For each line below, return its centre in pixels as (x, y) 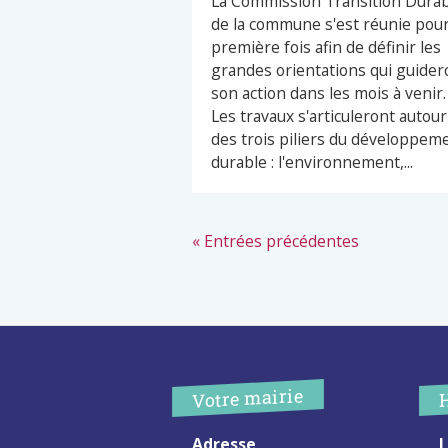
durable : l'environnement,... (312, 161)
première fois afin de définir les (326, 46)
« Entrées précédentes (275, 240)
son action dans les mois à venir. (328, 92)
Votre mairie (248, 398)
